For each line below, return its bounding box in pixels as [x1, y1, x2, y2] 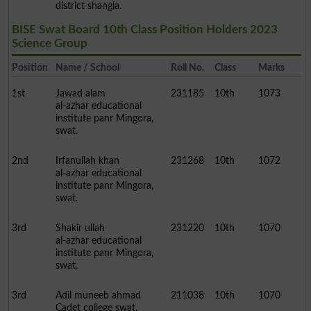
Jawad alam [55, 88, 106, 99]
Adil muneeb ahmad [55, 290, 141, 301]
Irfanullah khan [55, 155, 119, 167]
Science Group [11, 37, 87, 50]
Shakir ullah [55, 223, 105, 234]
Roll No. [171, 62, 205, 74]
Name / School [55, 62, 119, 74]
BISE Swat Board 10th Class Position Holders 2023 [11, 24, 278, 36]
